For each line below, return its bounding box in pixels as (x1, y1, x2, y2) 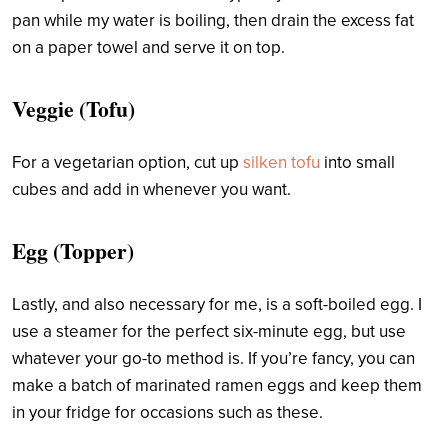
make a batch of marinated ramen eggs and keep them (12, 374, 422, 396)
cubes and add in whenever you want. (12, 178, 291, 200)
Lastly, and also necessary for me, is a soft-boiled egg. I (12, 293, 422, 315)
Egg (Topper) (12, 234, 134, 266)
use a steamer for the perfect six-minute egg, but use (12, 320, 406, 342)
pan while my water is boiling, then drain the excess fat (12, 9, 414, 31)
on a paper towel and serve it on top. (12, 36, 285, 58)
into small (320, 151, 395, 173)
